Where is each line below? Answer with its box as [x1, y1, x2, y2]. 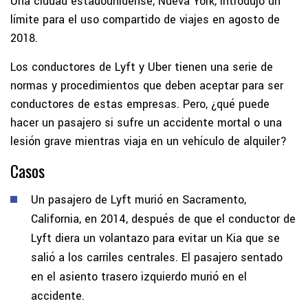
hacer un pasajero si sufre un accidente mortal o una [10, 114, 282, 131]
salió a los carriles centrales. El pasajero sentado [31, 249, 283, 265]
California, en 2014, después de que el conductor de [31, 210, 296, 227]
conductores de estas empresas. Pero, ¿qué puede [10, 96, 269, 112]
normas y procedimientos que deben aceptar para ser [10, 77, 283, 93]
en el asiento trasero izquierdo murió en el [31, 268, 247, 285]
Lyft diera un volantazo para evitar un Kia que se [31, 230, 280, 246]
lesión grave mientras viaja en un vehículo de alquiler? [10, 133, 287, 149]
